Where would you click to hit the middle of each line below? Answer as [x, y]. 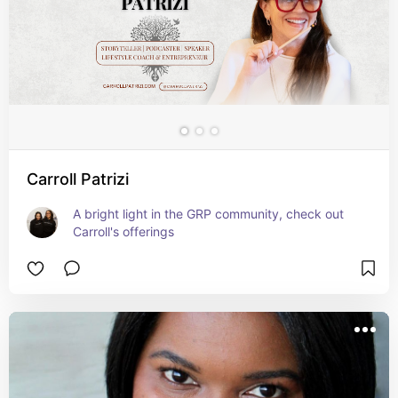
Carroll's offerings [123, 231]
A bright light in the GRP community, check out [208, 214]
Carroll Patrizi [78, 179]
